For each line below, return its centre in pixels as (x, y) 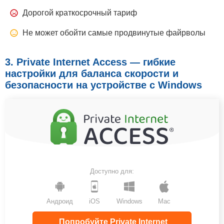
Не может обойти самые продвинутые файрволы (114, 32)
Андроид (60, 201)
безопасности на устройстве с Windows (103, 85)
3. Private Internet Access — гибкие (90, 62)
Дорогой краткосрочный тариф (80, 12)
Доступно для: (112, 171)
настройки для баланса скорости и (92, 73)
